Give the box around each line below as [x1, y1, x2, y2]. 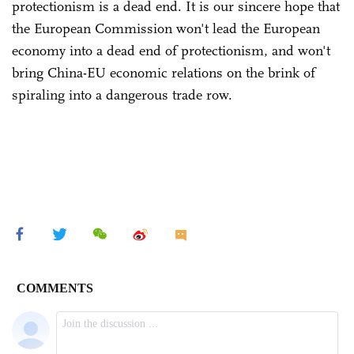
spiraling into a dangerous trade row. [12, 85, 232, 104]
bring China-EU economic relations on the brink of [12, 63, 315, 81]
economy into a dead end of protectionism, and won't [12, 41, 330, 59]
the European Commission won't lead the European [12, 19, 320, 37]
